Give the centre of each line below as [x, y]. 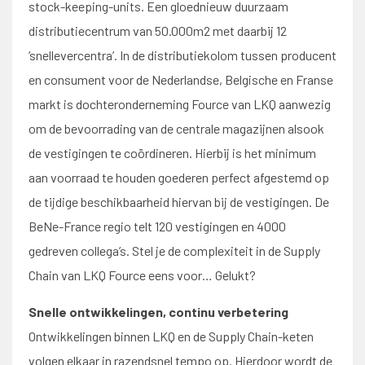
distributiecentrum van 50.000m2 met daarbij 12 [158, 31]
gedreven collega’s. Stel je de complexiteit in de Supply [174, 251]
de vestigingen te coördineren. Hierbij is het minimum [172, 153]
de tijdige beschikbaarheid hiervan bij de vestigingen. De [179, 202]
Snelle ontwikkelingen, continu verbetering [158, 312]
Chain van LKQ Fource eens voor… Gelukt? [142, 275]
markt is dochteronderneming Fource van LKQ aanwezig [180, 104]
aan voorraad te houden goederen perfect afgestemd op [179, 177]
